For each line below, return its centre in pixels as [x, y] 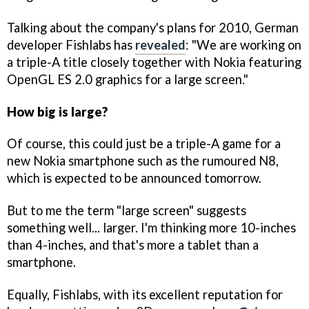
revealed [160, 44]
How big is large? [57, 111]
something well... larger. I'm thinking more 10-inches [151, 228]
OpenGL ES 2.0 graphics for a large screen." [128, 79]
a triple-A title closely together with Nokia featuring [154, 62]
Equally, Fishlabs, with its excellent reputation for [145, 295]
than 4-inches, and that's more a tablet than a [133, 245]
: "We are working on [243, 44]
